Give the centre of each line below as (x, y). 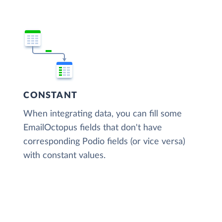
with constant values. (65, 155)
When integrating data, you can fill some (103, 114)
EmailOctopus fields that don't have (93, 128)
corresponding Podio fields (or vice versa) (105, 141)
